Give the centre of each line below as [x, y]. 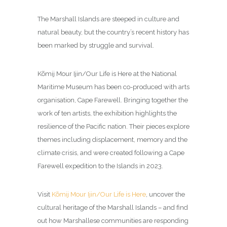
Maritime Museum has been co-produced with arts [113, 87]
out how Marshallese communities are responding [113, 221]
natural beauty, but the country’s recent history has [113, 32]
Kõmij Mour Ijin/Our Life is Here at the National [107, 74]
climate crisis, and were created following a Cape [111, 153]
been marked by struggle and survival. [96, 45]
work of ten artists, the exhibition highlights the [107, 113]
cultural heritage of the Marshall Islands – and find [113, 207]
